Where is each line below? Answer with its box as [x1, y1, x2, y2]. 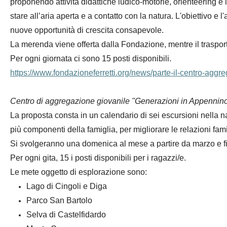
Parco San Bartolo [26, 196, 92, 205]
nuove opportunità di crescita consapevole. [10, 26, 164, 34]
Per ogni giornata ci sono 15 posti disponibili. [10, 54, 171, 63]
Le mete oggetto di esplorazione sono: [10, 168, 147, 176]
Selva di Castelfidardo [26, 210, 106, 219]
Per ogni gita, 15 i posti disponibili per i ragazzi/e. [10, 154, 186, 162]
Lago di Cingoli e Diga [26, 182, 107, 191]
